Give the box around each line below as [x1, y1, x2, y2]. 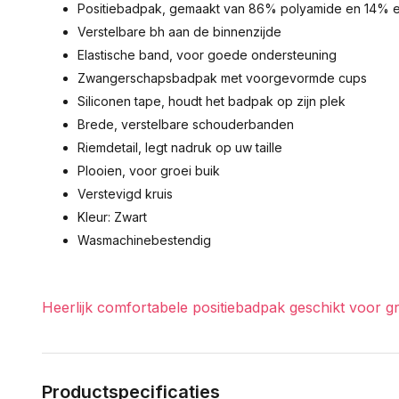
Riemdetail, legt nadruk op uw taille [77, 140, 282, 155]
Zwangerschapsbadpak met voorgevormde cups [77, 70, 367, 85]
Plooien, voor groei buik [77, 163, 220, 178]
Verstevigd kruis [77, 186, 173, 201]
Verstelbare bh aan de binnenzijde [77, 24, 281, 39]
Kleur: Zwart [77, 209, 147, 224]
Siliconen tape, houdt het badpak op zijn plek [77, 94, 346, 109]
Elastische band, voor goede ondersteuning [77, 47, 337, 62]
